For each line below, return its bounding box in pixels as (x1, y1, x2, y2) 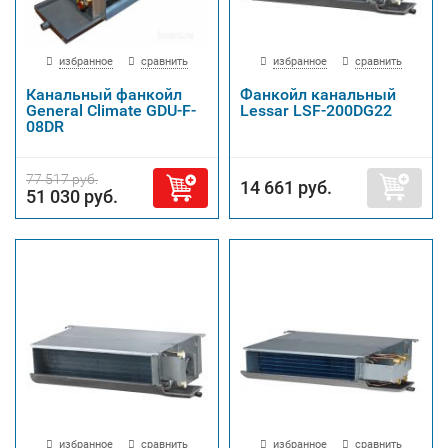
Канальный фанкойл (26, 85, 182, 104)
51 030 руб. (26, 186, 118, 207)
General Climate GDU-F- (26, 101, 196, 120)
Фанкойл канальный (240, 85, 396, 104)
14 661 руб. (240, 177, 332, 198)
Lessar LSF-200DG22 (240, 101, 392, 120)
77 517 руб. (26, 171, 98, 187)
